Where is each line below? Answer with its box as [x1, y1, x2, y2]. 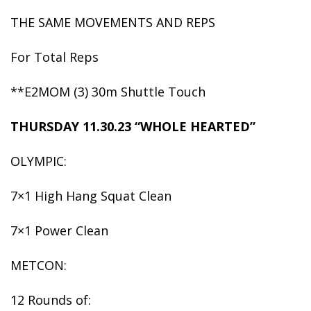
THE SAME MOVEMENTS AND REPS [10, 14, 215, 31]
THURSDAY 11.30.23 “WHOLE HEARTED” [10, 118, 255, 135]
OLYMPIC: [10, 153, 67, 169]
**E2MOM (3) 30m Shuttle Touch [10, 83, 205, 100]
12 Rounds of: [10, 292, 91, 308]
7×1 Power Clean [10, 222, 108, 239]
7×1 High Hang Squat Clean [10, 187, 171, 204]
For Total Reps [10, 49, 99, 65]
